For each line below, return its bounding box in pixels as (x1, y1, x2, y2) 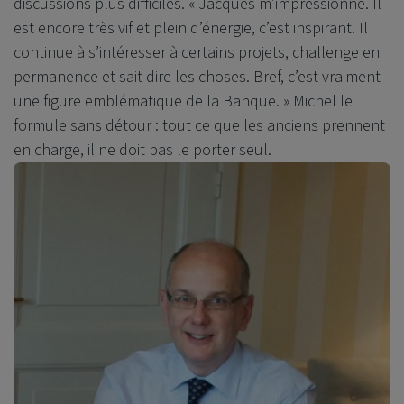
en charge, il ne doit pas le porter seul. (14, 139, 271, 162)
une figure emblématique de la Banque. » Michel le (14, 90, 353, 114)
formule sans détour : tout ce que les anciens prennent (14, 115, 385, 138)
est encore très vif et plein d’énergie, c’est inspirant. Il (14, 17, 368, 41)
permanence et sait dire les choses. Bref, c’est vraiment (14, 66, 381, 89)
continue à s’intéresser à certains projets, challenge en (14, 41, 380, 65)
